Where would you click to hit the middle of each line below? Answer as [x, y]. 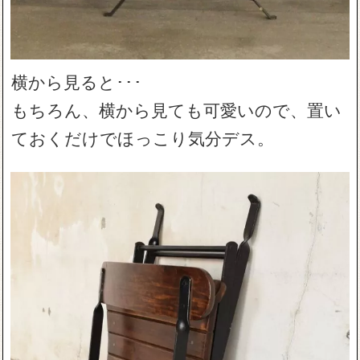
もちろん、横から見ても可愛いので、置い [177, 109]
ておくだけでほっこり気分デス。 [143, 137]
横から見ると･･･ [77, 81]
